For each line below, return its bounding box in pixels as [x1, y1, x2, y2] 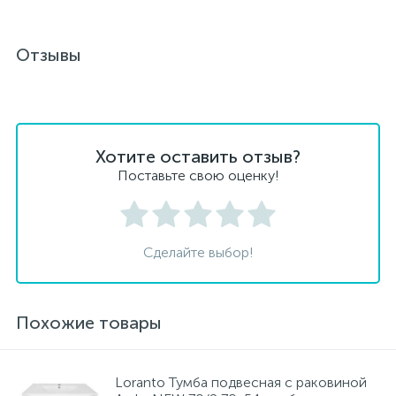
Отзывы [16, 44, 81, 65]
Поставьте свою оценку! [117, 167, 279, 184]
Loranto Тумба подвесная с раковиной [115, 374, 367, 391]
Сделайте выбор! [142, 244, 254, 261]
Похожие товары [16, 312, 162, 333]
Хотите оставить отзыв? [95, 146, 301, 167]
